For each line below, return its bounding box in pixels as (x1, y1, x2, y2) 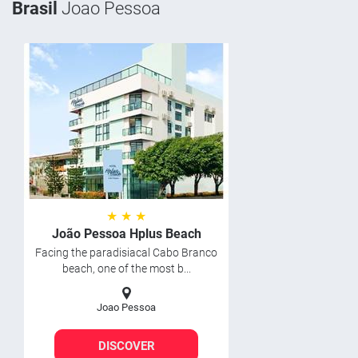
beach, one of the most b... (62, 262, 191, 275)
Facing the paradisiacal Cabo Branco (35, 246, 217, 259)
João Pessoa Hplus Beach (51, 226, 201, 241)
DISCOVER (97, 339, 155, 353)
